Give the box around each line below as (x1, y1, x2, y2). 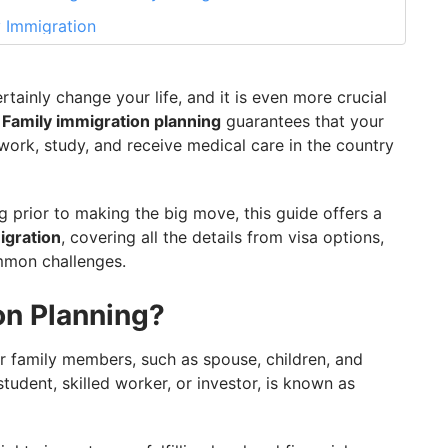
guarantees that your (221, 111, 384, 132)
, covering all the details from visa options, (61, 227, 384, 248)
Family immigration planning (2, 111, 221, 132)
